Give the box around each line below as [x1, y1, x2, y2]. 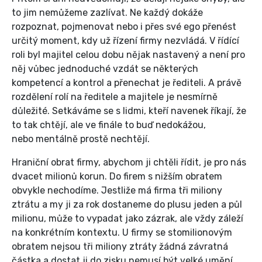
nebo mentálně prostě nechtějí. [12, 133, 152, 145]
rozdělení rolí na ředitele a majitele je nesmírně [12, 91, 218, 103]
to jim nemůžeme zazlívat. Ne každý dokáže [12, 7, 203, 19]
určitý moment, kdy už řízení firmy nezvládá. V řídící [12, 35, 239, 47]
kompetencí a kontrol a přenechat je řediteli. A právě [12, 77, 242, 89]
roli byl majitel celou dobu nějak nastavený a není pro [12, 49, 245, 61]
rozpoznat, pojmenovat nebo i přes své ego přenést [12, 21, 236, 33]
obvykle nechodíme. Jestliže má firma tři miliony [12, 185, 222, 196]
